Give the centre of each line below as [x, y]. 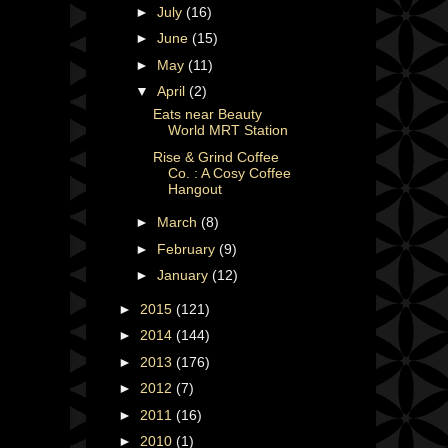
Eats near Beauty [207, 114]
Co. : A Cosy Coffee [229, 172]
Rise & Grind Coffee [215, 156]
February [187, 248]
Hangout [194, 188]
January [184, 275]
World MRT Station [227, 130]
